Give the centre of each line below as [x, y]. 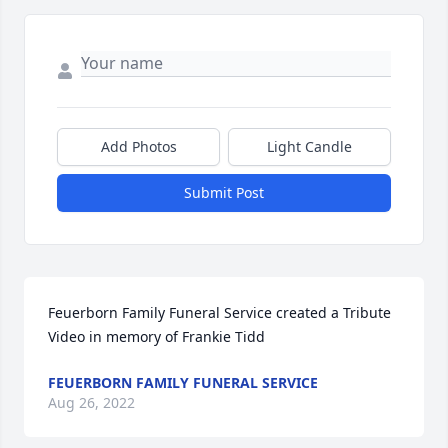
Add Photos [138, 146]
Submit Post [224, 192]
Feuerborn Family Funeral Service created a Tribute [219, 312]
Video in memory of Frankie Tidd [156, 336]
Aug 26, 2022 [91, 402]
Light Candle [309, 146]
